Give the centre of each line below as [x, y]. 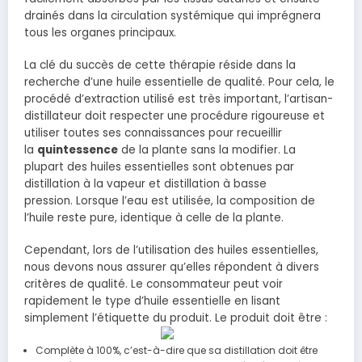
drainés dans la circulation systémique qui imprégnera [173, 16]
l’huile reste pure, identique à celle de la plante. [154, 218]
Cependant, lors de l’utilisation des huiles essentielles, [171, 250]
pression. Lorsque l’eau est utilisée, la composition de [170, 201]
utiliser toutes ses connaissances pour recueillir [153, 133]
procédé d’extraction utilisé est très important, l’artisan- [179, 99]
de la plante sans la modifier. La [207, 150]
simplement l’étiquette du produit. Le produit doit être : [176, 318]
